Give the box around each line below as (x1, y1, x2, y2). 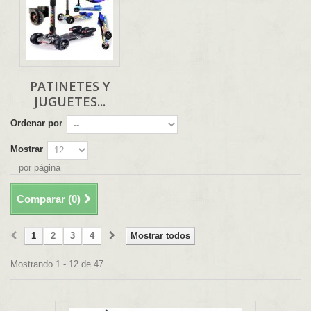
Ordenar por (10, 118, 62, 129)
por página (19, 162, 60, 174)
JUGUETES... (34, 93, 106, 110)
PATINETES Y (30, 78, 110, 95)
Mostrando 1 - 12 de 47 (10, 259, 103, 270)
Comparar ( (17, 193, 72, 205)
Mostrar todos (131, 230, 190, 242)
